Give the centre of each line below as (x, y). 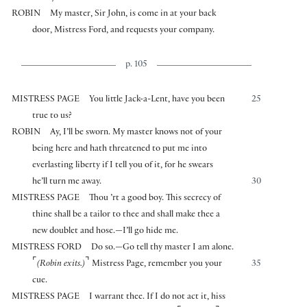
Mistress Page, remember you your (157, 264)
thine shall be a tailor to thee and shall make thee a (126, 215)
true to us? (52, 116)
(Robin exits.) (61, 264)
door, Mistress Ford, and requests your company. (124, 30)
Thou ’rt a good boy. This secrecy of (155, 198)
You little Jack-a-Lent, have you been (157, 100)
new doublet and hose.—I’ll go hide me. (106, 231)
